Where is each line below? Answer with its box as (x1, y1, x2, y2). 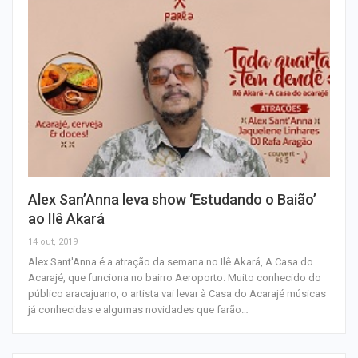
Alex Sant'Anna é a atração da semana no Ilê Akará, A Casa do (28, 256, 313, 268)
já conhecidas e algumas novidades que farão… (28, 304, 249, 316)
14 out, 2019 (28, 237, 78, 248)
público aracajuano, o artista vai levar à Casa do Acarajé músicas (28, 288, 326, 300)
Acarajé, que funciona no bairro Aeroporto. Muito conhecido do (28, 272, 321, 284)
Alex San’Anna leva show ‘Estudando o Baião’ (28, 191, 316, 209)
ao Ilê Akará (28, 210, 105, 228)
